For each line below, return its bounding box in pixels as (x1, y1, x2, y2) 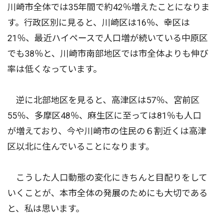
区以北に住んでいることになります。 (7, 141, 154, 152)
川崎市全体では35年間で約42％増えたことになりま (7, 2, 210, 12)
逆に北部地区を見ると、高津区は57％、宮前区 (7, 95, 200, 105)
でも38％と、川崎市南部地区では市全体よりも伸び (7, 48, 208, 59)
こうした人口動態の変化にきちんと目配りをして (7, 172, 207, 183)
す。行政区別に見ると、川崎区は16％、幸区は (7, 17, 190, 28)
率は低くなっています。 (7, 64, 102, 74)
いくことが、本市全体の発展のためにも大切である (7, 188, 208, 198)
